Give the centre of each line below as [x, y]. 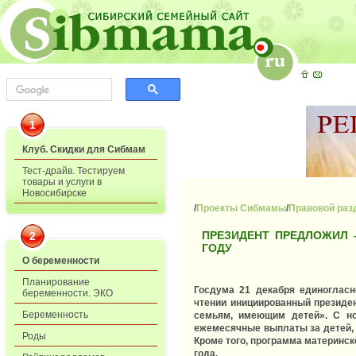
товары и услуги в [62, 182]
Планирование [56, 282]
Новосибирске [54, 193]
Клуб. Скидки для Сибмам [84, 149]
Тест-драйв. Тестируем [74, 171]
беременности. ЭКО [68, 293]
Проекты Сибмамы [241, 208]
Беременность [55, 315]
